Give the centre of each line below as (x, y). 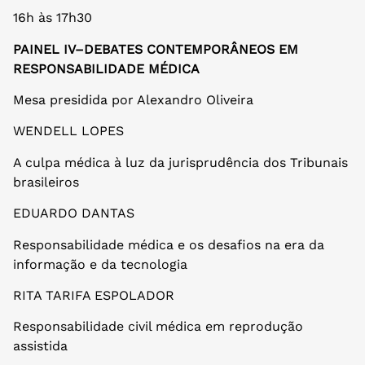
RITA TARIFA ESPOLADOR (94, 295)
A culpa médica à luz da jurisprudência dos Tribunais (180, 162)
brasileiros (46, 182)
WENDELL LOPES (68, 131)
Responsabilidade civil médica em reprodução (158, 327)
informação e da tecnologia (100, 264)
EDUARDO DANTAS (74, 213)
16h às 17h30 (53, 18)
